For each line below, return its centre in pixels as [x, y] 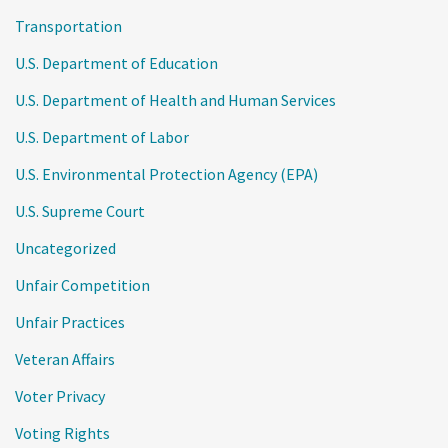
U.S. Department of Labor [102, 136]
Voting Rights [62, 432]
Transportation [68, 25]
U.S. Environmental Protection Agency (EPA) [166, 173]
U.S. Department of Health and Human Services [175, 99]
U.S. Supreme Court [80, 210]
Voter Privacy [60, 395]
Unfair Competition [82, 284]
